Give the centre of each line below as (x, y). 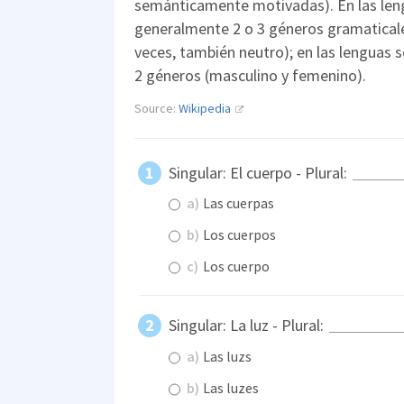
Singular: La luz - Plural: (248, 326)
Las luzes (230, 387)
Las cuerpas (237, 203)
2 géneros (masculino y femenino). (250, 75)
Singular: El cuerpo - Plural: (260, 172)
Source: (156, 108)
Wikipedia (205, 108)
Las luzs (226, 356)
